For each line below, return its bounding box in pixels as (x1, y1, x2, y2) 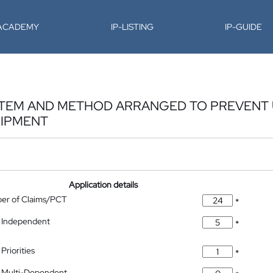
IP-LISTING (110, 21, 154, 32)
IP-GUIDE (225, 21, 263, 32)
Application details (69, 179, 138, 190)
